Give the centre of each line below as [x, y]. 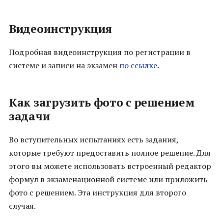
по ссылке [138, 66]
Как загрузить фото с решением [102, 103]
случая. [22, 206]
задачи [29, 116]
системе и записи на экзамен [64, 66]
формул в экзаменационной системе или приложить [108, 179]
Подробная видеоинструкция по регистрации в [100, 52]
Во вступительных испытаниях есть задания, [94, 140]
